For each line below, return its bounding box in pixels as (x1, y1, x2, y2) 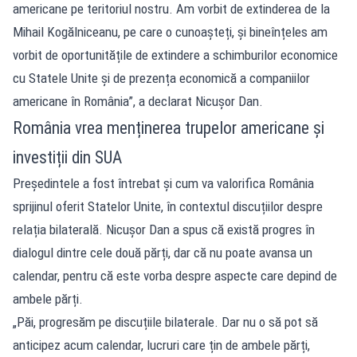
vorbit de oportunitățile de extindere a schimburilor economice (13, 47, 338, 63)
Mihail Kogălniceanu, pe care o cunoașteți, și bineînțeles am (13, 24, 328, 40)
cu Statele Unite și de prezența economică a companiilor (13, 70, 310, 86)
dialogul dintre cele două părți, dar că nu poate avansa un (13, 245, 312, 261)
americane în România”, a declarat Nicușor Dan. (13, 93, 263, 109)
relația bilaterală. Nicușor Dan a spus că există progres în (13, 222, 315, 237)
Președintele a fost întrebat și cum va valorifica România (13, 175, 314, 191)
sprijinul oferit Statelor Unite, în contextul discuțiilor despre (13, 198, 323, 214)
